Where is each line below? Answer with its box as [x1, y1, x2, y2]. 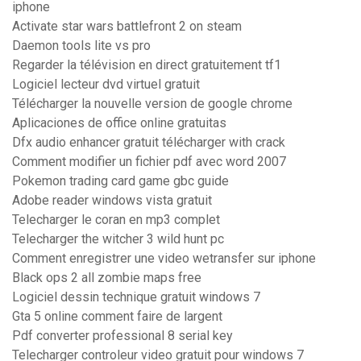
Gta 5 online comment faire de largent [12, 309, 222, 325]
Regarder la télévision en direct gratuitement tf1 [12, 57, 281, 73]
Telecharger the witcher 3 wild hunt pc [12, 231, 224, 247]
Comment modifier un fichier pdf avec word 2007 [12, 154, 286, 170]
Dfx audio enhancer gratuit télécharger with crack [12, 135, 285, 151]
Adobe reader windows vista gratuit [12, 193, 212, 209]
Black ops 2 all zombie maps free [12, 270, 201, 286]
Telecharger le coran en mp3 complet [12, 212, 220, 228]
